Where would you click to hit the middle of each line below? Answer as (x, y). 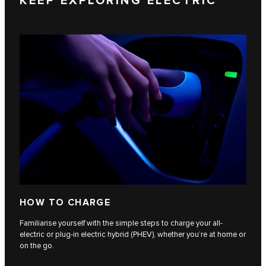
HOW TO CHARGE (65, 202)
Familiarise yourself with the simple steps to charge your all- (121, 223)
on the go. (37, 246)
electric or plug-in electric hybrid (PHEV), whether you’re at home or (133, 234)
